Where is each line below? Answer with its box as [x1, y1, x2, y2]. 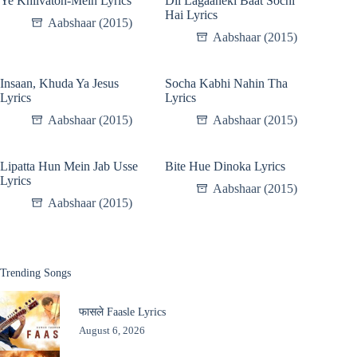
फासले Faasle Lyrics [78, 304, 166, 318]
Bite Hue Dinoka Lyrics [165, 159, 286, 173]
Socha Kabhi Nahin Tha [165, 76, 288, 90]
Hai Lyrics [165, 8, 218, 22]
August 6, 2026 [78, 324, 145, 336]
